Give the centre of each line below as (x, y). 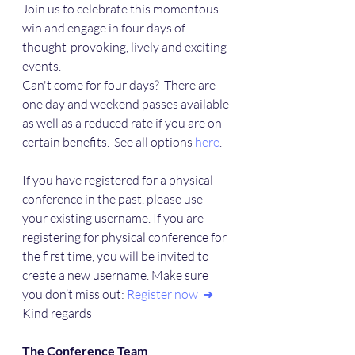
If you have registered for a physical (119, 180)
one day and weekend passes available (127, 104)
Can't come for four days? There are (120, 85)
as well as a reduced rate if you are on (123, 123)
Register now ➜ (170, 294)
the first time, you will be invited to (117, 256)
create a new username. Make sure (116, 275)
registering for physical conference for (126, 237)
